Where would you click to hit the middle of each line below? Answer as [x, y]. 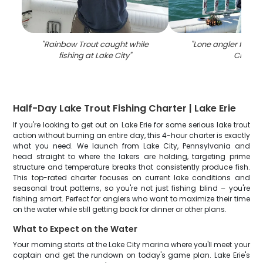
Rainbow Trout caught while [97, 44]
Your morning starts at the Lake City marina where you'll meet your [131, 245]
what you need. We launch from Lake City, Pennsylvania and [131, 146]
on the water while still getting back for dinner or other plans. [120, 209]
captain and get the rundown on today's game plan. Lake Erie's [131, 255]
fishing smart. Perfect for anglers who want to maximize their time [131, 199]
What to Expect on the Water [75, 229]
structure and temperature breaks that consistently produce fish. [131, 167]
